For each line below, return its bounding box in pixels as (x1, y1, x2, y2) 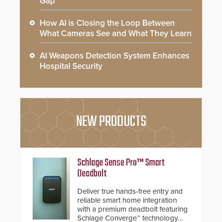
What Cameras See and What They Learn (40, 28, 192, 39)
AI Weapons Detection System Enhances (40, 51, 189, 61)
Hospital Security (40, 61, 103, 72)
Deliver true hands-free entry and (77, 187, 183, 196)
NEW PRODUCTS (76, 111, 146, 134)
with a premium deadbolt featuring (77, 205, 188, 214)
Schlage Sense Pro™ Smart (77, 155, 165, 171)
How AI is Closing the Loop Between (40, 18, 175, 29)
